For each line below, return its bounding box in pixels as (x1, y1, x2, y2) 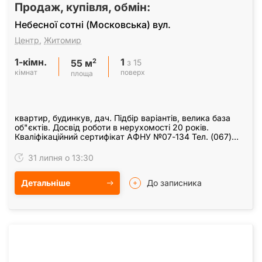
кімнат (15, 68, 37, 77)
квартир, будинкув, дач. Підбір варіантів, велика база (15, 113, 230, 123)
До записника (147, 178, 202, 188)
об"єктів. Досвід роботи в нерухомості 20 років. (15, 122, 209, 133)
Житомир (44, 35, 81, 46)
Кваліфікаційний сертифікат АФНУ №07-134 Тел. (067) (15, 132, 232, 142)
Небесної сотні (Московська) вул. (15, 19, 171, 31)
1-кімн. (15, 56, 47, 68)
